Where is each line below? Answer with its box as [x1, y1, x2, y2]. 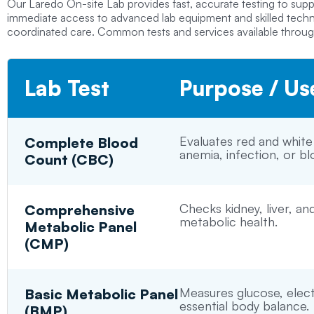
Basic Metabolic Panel [25, 285, 179, 303]
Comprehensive [25, 201, 135, 219]
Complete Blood [25, 134, 139, 152]
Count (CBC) [25, 151, 114, 169]
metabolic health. [179, 214, 278, 230]
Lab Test [25, 75, 110, 102]
